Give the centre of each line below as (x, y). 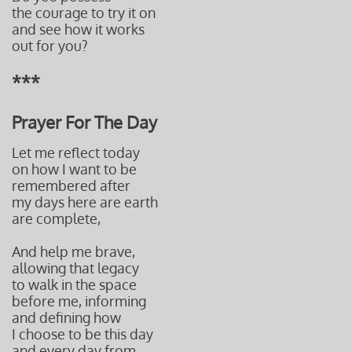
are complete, (56, 218)
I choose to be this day (82, 334)
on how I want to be (74, 169)
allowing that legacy (75, 268)
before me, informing (79, 301)
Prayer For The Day (84, 122)
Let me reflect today (76, 152)
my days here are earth (85, 202)
